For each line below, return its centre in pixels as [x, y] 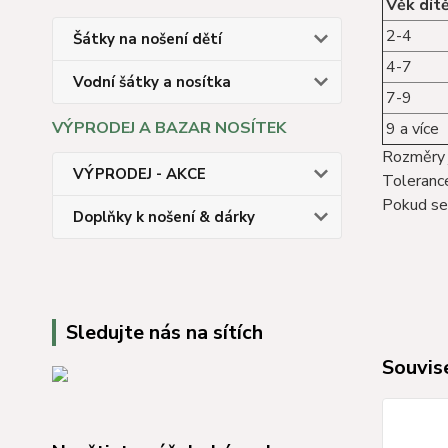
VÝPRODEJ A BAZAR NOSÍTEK [169, 128]
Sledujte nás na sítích [164, 332]
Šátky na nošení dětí [147, 39]
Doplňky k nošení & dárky [164, 217]
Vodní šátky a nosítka [152, 82]
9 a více [412, 129]
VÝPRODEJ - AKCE [139, 174]
